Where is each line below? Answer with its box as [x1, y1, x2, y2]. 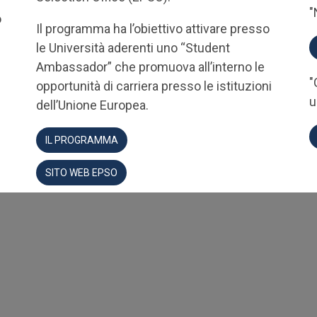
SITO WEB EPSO [45, 167, 117, 178]
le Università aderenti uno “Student [35, 40, 230, 55]
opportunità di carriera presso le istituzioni [35, 79, 272, 93]
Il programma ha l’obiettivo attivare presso [35, 21, 270, 36]
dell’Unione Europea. [35, 98, 149, 113]
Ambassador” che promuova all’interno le [35, 59, 265, 74]
